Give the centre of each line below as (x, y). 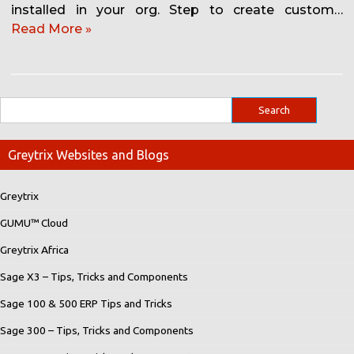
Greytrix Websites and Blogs (88, 155)
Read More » (51, 29)
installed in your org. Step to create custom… (177, 10)
